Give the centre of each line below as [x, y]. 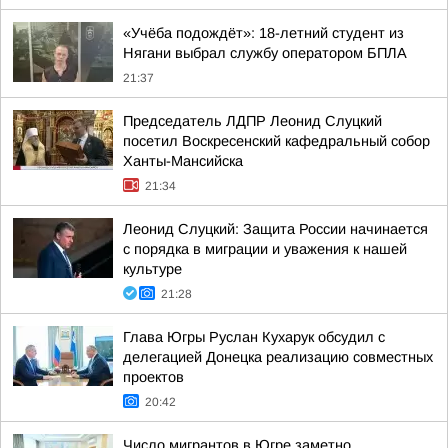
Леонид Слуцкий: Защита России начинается [275, 229]
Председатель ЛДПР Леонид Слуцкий [252, 121]
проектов [153, 377]
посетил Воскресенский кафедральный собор [276, 141]
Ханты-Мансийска [183, 161]
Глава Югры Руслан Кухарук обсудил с [254, 337]
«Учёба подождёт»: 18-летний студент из [263, 33]
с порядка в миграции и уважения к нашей [265, 249]
